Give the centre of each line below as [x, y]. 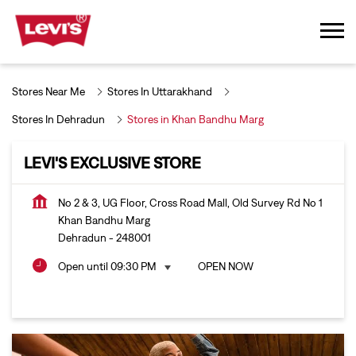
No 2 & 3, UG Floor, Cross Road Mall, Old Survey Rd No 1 [190, 203]
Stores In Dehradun [58, 120]
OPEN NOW [226, 267]
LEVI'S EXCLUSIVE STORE [112, 163]
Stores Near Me [48, 92]
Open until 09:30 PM [107, 267]
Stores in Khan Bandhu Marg [195, 120]
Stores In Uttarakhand [160, 92]
